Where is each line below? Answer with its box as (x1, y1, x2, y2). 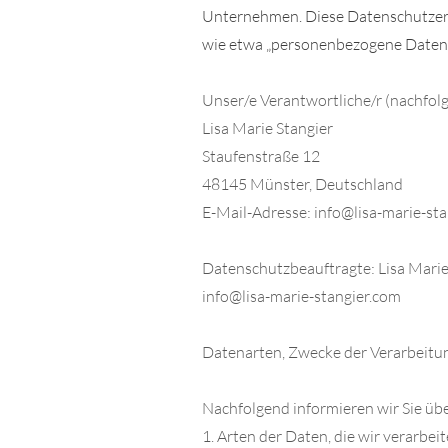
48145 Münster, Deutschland (202, 174, 406, 194)
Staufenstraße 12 (202, 146, 323, 166)
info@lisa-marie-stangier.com (202, 286, 401, 306)
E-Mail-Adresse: (202, 202, 314, 222)
